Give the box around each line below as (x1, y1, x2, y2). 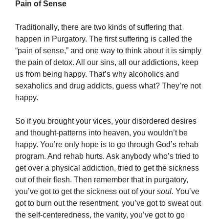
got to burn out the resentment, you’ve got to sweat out (15, 199, 201, 208)
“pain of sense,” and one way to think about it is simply (15, 46, 201, 55)
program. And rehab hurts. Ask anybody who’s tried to (15, 152, 199, 161)
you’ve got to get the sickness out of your (15, 187, 157, 196)
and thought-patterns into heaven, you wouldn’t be (15, 129, 188, 137)
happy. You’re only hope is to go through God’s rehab (15, 140, 198, 149)
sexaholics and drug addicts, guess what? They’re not (15, 82, 201, 90)
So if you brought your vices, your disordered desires (15, 117, 197, 126)
